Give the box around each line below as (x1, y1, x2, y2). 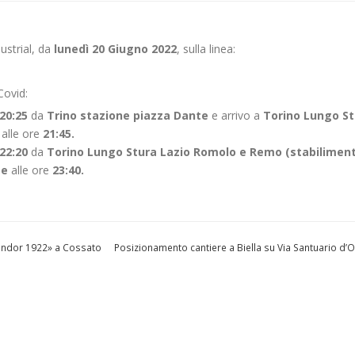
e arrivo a (212, 108, 260, 123)
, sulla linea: (177, 41, 235, 56)
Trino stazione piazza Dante (47, 108, 212, 123)
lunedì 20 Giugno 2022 (54, 41, 177, 56)
